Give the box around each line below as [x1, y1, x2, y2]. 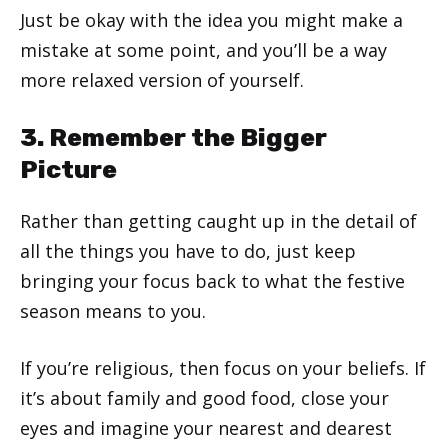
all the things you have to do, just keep [20, 238, 356, 263]
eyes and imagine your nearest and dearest [20, 415, 392, 440]
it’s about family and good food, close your [20, 385, 389, 410]
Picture [20, 154, 117, 184]
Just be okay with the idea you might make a [20, 7, 403, 32]
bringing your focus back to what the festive [20, 268, 405, 293]
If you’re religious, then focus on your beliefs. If [20, 355, 426, 380]
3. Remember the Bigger [20, 122, 327, 152]
